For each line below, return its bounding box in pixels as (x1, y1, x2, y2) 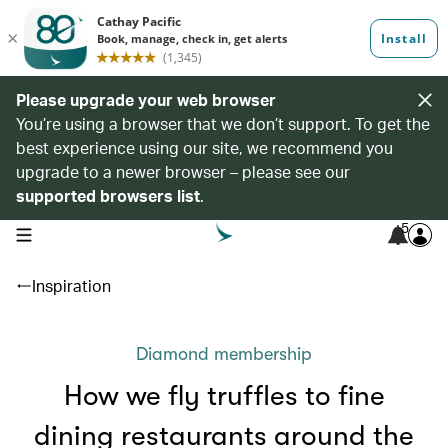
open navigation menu (15, 225, 142, 241)
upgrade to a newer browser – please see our (16, 161, 350, 182)
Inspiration (32, 275, 111, 296)
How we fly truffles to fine (63, 380, 385, 412)
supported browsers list (16, 185, 200, 206)
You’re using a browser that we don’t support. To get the (16, 113, 430, 134)
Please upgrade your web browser (16, 89, 276, 110)
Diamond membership (136, 344, 312, 364)
